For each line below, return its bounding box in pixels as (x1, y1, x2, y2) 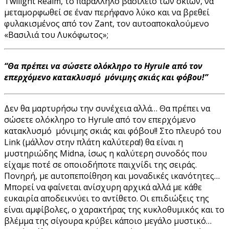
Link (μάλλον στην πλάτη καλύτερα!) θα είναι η (4, 136, 183, 148)
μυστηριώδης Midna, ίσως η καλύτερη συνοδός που (4, 148, 207, 159)
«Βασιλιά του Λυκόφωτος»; (4, 29, 108, 40)
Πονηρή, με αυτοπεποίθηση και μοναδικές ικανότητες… (4, 170, 220, 182)
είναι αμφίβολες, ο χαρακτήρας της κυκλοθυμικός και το (4, 204, 224, 216)
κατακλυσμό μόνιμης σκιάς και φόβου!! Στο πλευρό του (4, 125, 221, 137)
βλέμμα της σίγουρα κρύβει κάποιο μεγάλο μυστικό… (4, 215, 212, 227)
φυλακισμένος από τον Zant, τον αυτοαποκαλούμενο (4, 17, 209, 29)
